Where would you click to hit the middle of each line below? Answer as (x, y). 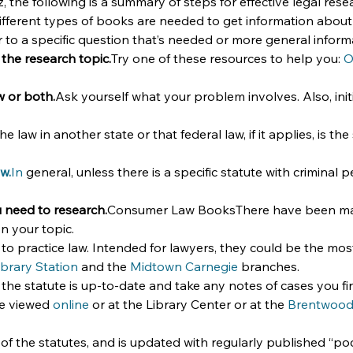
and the (104, 266)
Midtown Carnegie (184, 266)
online (71, 304)
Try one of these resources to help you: (227, 58)
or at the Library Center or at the (188, 304)
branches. (269, 266)
